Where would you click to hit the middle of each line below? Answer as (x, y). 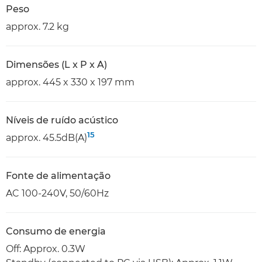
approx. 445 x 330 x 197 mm (70, 82)
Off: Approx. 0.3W (48, 249)
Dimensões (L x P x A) (56, 65)
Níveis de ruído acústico (62, 120)
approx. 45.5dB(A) (46, 138)
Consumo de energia (56, 231)
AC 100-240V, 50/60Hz (57, 193)
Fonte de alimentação (58, 176)
